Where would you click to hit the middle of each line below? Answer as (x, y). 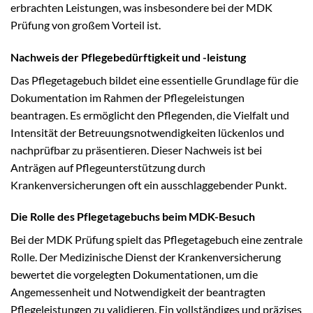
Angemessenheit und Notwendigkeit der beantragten (138, 292)
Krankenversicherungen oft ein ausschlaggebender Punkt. (148, 184)
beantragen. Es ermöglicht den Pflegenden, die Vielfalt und (150, 115)
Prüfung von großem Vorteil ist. (86, 24)
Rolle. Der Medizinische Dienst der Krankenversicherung (146, 257)
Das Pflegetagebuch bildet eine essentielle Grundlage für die (154, 80)
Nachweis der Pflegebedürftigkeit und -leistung (128, 57)
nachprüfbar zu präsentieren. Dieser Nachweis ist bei (136, 150)
